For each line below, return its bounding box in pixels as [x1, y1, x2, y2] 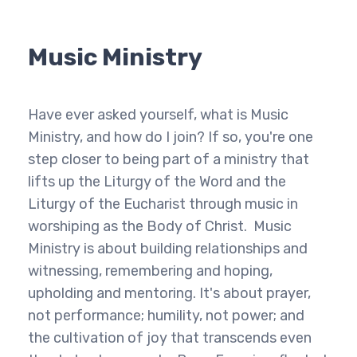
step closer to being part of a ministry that [28, 151, 309, 168]
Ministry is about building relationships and [28, 240, 308, 257]
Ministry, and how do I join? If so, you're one [28, 128, 313, 146]
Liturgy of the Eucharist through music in [28, 195, 298, 213]
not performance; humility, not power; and [28, 307, 304, 324]
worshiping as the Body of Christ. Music [28, 218, 292, 235]
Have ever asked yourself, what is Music [28, 106, 288, 124]
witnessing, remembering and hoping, [28, 262, 273, 280]
